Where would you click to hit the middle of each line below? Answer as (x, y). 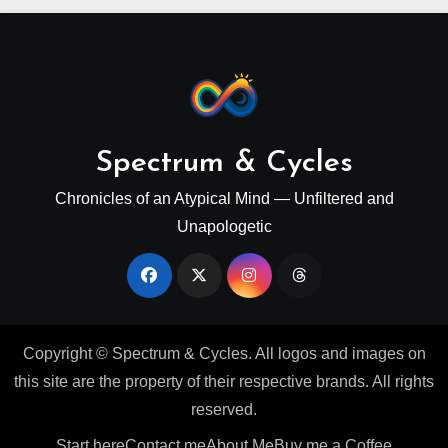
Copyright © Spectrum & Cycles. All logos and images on (224, 354)
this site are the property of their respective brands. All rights (224, 382)
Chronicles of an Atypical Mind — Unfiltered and (224, 199)
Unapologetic (224, 227)
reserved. (224, 410)
